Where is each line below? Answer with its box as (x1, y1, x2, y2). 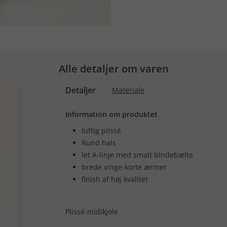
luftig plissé (82, 126, 121, 135)
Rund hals (82, 138, 116, 147)
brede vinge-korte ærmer (82, 162, 167, 172)
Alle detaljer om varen (58, 62, 169, 75)
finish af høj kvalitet (82, 174, 148, 184)
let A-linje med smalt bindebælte (82, 150, 193, 160)
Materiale (112, 85, 144, 95)
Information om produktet (65, 109, 158, 119)
